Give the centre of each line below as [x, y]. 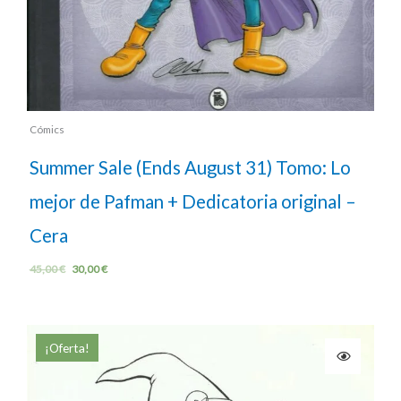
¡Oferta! [67, 348]
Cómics [47, 130]
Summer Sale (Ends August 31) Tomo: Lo [190, 168]
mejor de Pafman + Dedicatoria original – [192, 202]
